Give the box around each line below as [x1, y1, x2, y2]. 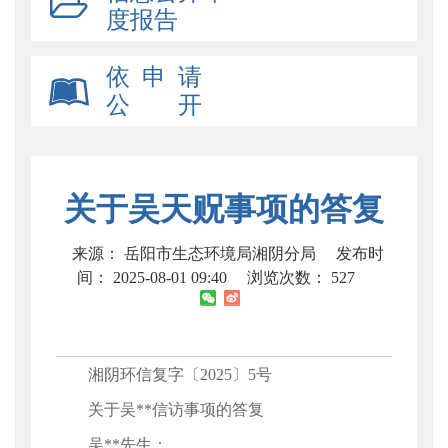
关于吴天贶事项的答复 [64, 191, 384, 227]
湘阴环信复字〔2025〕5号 [56, 366, 320, 383]
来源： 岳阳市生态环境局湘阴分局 [72, 245, 320, 262]
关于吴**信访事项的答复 [56, 401, 264, 418]
